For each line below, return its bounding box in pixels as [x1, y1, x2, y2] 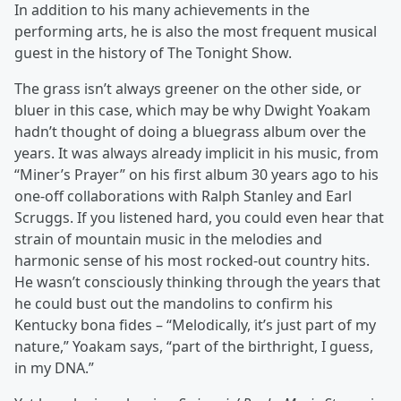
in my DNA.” [14, 358, 94, 378]
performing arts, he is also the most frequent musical [14, 21, 377, 41]
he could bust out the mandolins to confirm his [14, 294, 333, 313]
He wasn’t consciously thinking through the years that [14, 272, 380, 292]
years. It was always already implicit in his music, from [14, 143, 379, 163]
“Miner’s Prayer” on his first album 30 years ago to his [14, 165, 379, 184]
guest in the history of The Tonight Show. [14, 43, 292, 63]
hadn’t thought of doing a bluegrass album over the [14, 122, 366, 141]
